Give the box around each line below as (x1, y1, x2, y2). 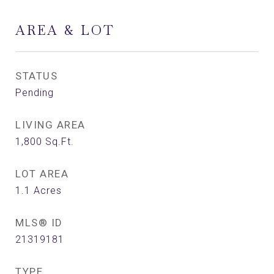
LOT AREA (15, 168, 68, 180)
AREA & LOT (15, 22, 115, 39)
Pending (15, 87, 54, 98)
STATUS (15, 70, 57, 82)
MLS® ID (15, 217, 63, 229)
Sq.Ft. (45, 136, 74, 147)
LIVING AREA (15, 119, 86, 131)
